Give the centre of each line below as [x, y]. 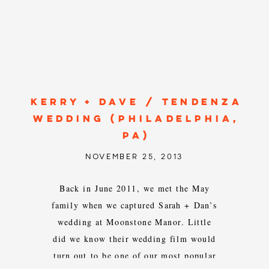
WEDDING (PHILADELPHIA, [137, 119]
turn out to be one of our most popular [134, 255]
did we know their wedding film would [134, 239]
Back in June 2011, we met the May [134, 188]
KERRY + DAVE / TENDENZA [137, 103]
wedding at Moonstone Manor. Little [134, 222]
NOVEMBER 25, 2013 [134, 157]
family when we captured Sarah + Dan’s [134, 205]
